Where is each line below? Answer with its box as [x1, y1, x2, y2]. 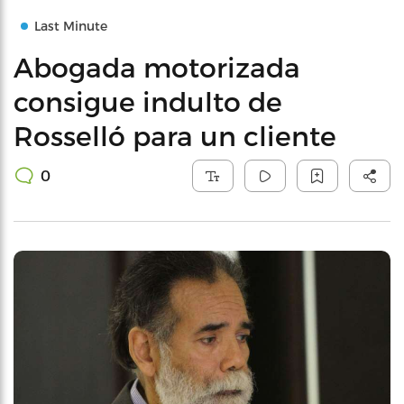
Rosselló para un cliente [14, 119, 336, 151]
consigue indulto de [14, 85, 282, 117]
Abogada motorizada [14, 50, 300, 83]
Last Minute [34, 18, 107, 33]
